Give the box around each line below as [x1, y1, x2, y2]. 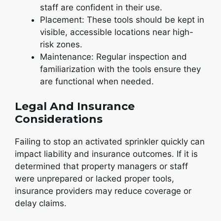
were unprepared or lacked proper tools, [15, 174, 174, 184]
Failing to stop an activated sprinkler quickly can [15, 137, 205, 147]
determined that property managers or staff [15, 161, 188, 171]
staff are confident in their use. [40, 2, 162, 12]
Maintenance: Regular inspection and [40, 51, 187, 62]
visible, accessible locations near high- [40, 27, 193, 37]
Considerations [15, 112, 103, 126]
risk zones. [40, 39, 82, 49]
